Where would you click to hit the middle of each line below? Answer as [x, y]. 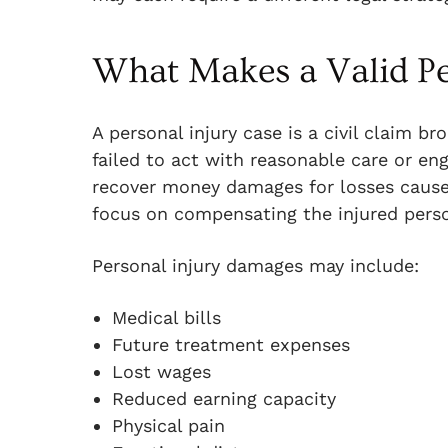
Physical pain [168, 425]
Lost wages [161, 371]
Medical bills [166, 317]
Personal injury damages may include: [255, 265]
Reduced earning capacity [224, 398]
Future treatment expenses [231, 344]
